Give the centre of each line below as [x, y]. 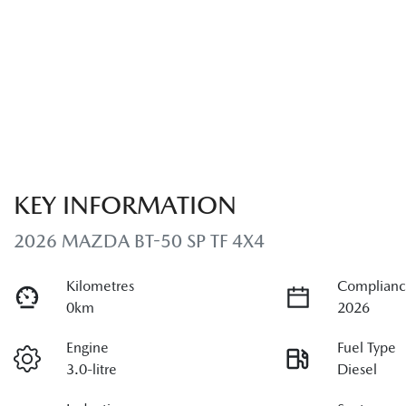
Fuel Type [367, 347]
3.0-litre [92, 369]
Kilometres [101, 285]
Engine [88, 347]
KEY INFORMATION [125, 204]
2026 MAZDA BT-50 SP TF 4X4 [139, 241]
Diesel [358, 369]
